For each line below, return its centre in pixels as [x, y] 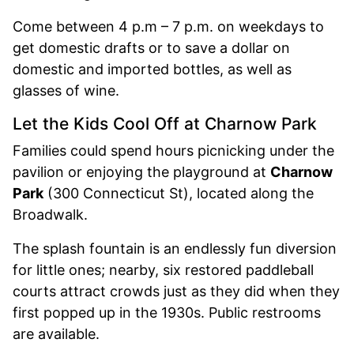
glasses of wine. [66, 90]
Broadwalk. [50, 214]
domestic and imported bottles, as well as [152, 69]
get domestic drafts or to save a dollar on [151, 47]
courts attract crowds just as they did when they [176, 291]
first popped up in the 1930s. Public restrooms [167, 312]
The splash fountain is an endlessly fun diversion [175, 248]
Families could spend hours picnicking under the [173, 150]
